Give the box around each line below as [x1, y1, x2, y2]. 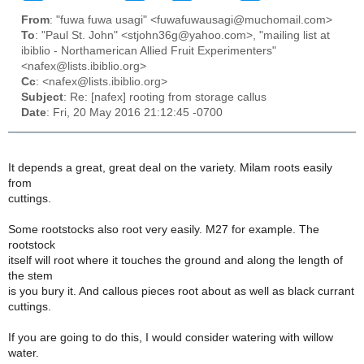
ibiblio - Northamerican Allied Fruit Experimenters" [21, 45, 276, 58]
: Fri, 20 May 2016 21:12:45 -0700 [46, 106, 223, 119]
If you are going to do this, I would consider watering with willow [8, 331, 333, 344]
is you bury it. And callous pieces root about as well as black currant [8, 284, 354, 297]
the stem [8, 269, 53, 282]
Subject [21, 91, 63, 104]
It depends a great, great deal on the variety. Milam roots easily [8, 161, 332, 174]
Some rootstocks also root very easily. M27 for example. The [8, 223, 319, 236]
